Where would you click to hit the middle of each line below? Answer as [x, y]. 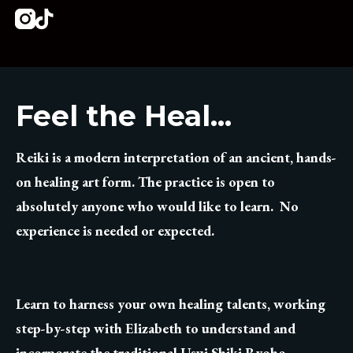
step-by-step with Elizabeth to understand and [156, 328]
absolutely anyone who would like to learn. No [157, 206]
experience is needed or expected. [115, 230]
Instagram [64, 21]
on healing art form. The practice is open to [145, 181]
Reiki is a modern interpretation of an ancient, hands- [176, 157]
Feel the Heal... [124, 116]
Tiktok [74, 21]
